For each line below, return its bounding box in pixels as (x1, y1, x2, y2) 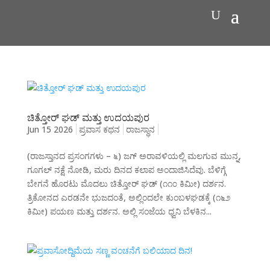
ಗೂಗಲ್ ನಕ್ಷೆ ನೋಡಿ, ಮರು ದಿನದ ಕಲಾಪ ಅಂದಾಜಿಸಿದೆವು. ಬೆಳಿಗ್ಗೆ (27, 164, 226, 176)
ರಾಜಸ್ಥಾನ (125, 124, 155, 136)
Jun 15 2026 (27, 124, 73, 136)
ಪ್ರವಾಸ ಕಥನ (78, 124, 120, 136)
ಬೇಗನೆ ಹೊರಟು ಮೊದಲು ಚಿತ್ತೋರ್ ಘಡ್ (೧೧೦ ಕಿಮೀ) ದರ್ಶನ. (27, 178, 226, 190)
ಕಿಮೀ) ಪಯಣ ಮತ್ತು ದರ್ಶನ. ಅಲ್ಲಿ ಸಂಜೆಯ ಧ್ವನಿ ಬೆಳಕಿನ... (27, 206, 212, 218)
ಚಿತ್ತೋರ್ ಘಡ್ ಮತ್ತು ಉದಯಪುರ (27, 111, 149, 125)
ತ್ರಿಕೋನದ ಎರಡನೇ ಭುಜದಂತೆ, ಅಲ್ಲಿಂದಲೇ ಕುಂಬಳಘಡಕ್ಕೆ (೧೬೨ (27, 192, 230, 204)
